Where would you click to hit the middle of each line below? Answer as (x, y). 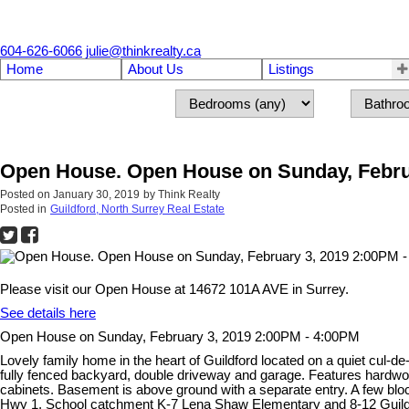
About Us (155, 69)
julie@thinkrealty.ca (143, 51)
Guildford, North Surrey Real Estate (137, 210)
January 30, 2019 (96, 195)
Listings (291, 69)
